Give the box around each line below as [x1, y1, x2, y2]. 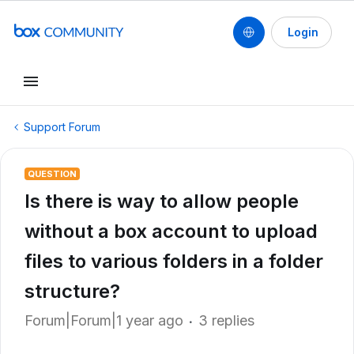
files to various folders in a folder [24, 250, 323, 273]
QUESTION [28, 168, 77, 179]
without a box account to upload [24, 220, 318, 243]
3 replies [198, 312, 254, 329]
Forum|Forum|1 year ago [24, 312, 183, 329]
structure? [24, 280, 120, 303]
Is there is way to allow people [24, 190, 299, 213]
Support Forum [24, 120, 100, 134]
